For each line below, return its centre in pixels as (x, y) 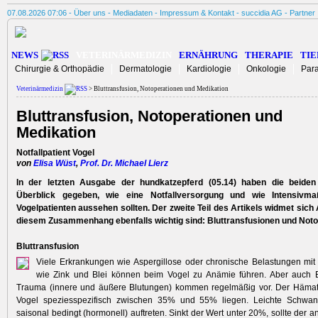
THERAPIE (269, 55)
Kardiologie (209, 69)
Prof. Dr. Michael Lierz (124, 164)
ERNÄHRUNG (208, 55)
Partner (302, 13)
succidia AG (262, 13)
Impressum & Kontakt (197, 13)
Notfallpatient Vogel (55, 153)
